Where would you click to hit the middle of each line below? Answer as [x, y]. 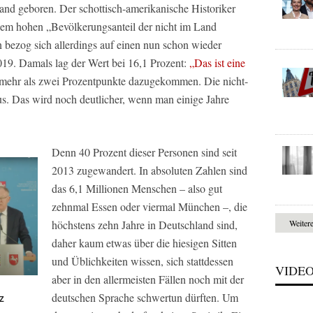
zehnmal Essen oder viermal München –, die [150, 206]
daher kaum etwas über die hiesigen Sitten [144, 243]
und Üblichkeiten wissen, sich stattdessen [143, 261]
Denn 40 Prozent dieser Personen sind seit [144, 152]
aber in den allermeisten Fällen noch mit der [148, 279]
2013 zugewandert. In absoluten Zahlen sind [150, 170]
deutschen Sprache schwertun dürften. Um [145, 297]
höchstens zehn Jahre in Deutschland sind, [145, 225]
